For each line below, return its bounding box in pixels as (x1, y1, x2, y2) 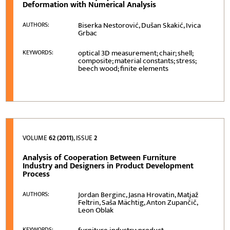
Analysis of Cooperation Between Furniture (23, 150, 177, 165)
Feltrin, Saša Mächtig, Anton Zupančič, (78, 196, 198, 209)
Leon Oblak (78, 203, 114, 217)
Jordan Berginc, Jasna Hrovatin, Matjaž (78, 188, 199, 201)
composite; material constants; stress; (78, 54, 197, 67)
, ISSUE (73, 132, 94, 144)
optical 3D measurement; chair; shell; (78, 46, 194, 60)
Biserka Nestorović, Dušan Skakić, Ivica (78, 18, 201, 32)
